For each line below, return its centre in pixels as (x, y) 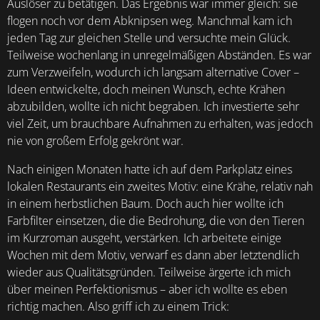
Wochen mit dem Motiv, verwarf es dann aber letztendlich (153, 255)
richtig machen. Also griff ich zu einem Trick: (118, 306)
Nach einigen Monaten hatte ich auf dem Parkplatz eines (150, 169)
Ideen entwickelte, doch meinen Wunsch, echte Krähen (146, 89)
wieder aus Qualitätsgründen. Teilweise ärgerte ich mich (149, 272)
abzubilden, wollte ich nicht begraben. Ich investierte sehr (153, 106)
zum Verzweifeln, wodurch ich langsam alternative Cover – (153, 72)
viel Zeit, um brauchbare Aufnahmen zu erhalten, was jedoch (160, 124)
